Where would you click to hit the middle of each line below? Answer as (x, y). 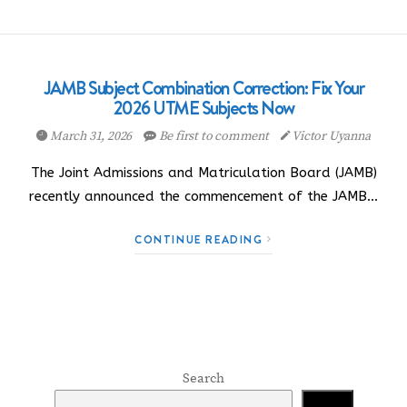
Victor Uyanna (330, 136)
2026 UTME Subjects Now (203, 108)
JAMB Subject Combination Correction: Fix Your (203, 88)
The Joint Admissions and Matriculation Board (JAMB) (203, 173)
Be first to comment (213, 136)
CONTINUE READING (201, 239)
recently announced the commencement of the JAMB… (203, 196)
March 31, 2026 (91, 136)
